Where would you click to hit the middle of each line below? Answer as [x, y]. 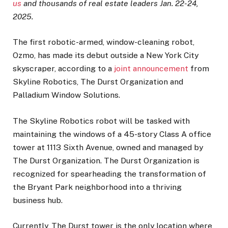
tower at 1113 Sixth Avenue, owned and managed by [108, 147]
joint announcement [150, 69]
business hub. [38, 200]
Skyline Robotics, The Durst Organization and [98, 82]
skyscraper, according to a [62, 69]
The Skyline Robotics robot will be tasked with [101, 121]
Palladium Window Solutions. [66, 95]
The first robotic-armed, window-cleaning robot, [104, 42]
